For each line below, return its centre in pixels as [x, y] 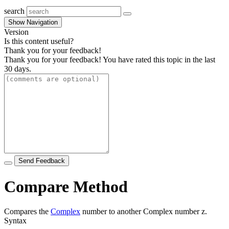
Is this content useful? [39, 41]
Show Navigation [33, 22]
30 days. [18, 69]
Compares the [27, 212]
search [14, 11]
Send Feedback [42, 161]
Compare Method [66, 186]
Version [16, 32]
